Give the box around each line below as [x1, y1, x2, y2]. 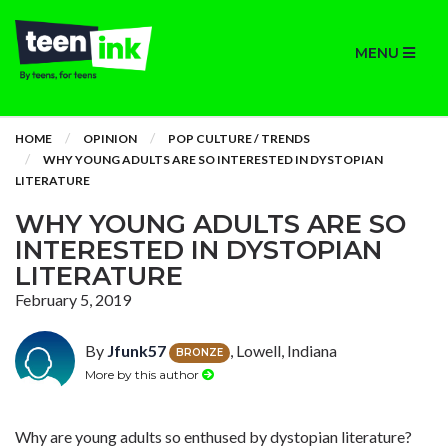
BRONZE [176, 345, 223, 359]
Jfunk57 [107, 341, 166, 360]
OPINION [83, 131, 137, 146]
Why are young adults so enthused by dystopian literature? [15, 427, 412, 446]
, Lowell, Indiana [230, 341, 337, 360]
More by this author [85, 366, 202, 382]
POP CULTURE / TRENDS [168, 131, 310, 146]
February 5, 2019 [15, 290, 131, 309]
